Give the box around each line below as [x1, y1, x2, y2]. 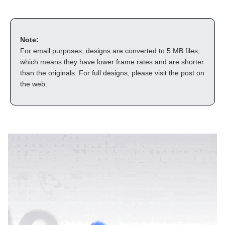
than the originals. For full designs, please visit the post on [20, 69, 204, 77]
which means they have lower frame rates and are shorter [20, 58, 204, 66]
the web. [20, 80, 47, 88]
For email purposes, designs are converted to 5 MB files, [20, 47, 200, 55]
